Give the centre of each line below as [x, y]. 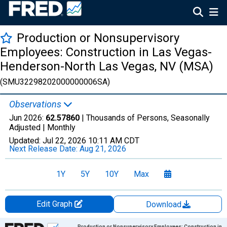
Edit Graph [55, 204]
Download [165, 204]
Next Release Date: [44, 149]
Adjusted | [28, 127]
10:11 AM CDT [114, 141]
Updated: [26, 141]
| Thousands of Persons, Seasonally [145, 118]
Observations [36, 104]
